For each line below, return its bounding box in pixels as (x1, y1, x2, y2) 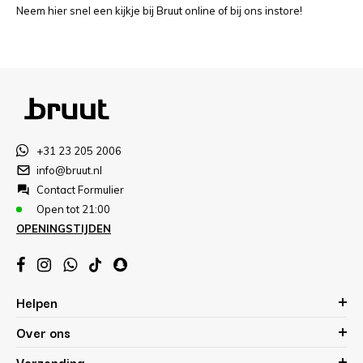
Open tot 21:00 (36, 203, 110, 216)
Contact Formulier (36, 183, 124, 196)
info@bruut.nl (36, 164, 102, 177)
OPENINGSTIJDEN (16, 222, 111, 235)
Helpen (16, 293, 58, 312)
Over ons (16, 322, 70, 342)
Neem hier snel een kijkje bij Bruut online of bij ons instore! (16, 4, 302, 17)
